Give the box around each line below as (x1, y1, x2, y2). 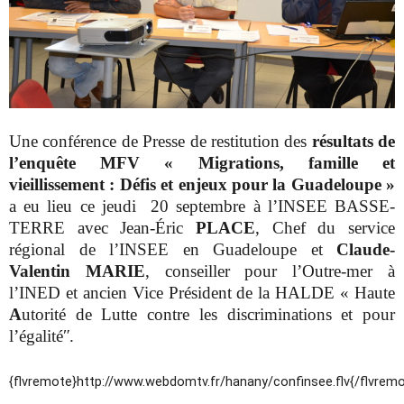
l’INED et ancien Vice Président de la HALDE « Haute (9, 282, 395, 302)
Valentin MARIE (9, 261, 145, 280)
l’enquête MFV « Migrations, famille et (9, 152, 395, 172)
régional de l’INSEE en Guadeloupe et (9, 239, 336, 259)
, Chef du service (255, 217, 395, 237)
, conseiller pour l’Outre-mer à (144, 261, 396, 280)
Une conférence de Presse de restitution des (9, 131, 312, 151)
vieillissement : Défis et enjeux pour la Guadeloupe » (9, 174, 395, 194)
